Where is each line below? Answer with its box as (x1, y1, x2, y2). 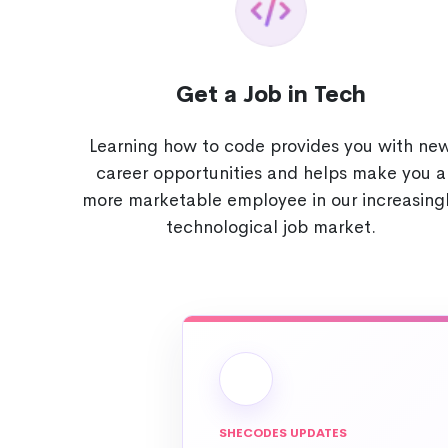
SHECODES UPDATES (219, 425, 347, 442)
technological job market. (165, 216, 376, 239)
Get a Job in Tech (175, 81, 366, 110)
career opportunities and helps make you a (95, 162, 446, 185)
